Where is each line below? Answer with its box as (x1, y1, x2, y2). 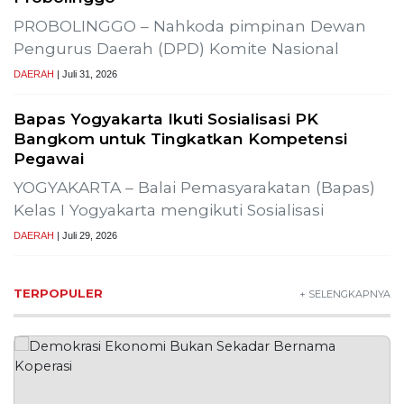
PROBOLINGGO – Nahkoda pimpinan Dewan (14, 15, 366, 35)
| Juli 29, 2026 (54, 229, 117, 241)
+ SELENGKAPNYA (298, 287, 390, 300)
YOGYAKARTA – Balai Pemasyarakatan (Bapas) (14, 177, 375, 197)
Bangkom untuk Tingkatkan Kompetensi (14, 128, 347, 148)
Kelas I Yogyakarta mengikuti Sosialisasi (14, 199, 324, 219)
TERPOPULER (14, 285, 103, 300)
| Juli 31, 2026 (54, 68, 117, 79)
